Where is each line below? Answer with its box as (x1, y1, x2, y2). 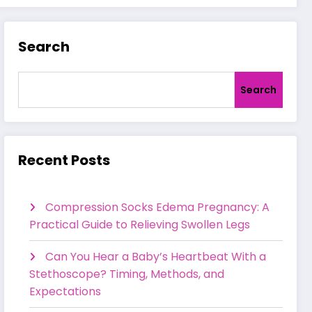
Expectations (29, 283, 102, 299)
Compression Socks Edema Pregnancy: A (45, 198, 270, 215)
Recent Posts (18, 150, 111, 170)
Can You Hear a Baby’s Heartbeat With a (45, 248, 267, 265)
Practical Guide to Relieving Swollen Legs (29, 216, 251, 233)
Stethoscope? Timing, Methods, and (29, 265, 225, 282)
